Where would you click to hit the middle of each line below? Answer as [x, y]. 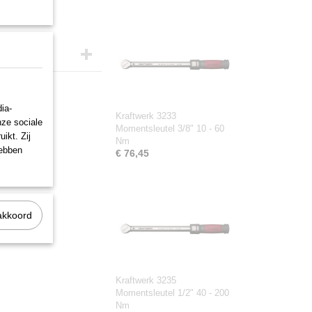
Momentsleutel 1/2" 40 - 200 [172, 293]
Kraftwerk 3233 [146, 116]
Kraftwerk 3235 [146, 280]
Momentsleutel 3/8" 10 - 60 [170, 128]
